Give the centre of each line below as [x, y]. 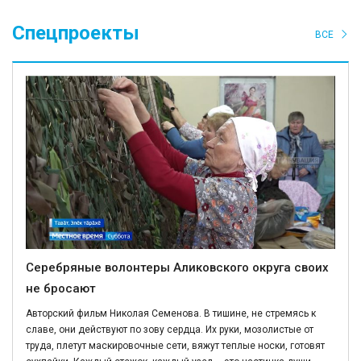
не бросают [61, 289]
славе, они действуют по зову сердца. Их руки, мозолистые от [170, 330]
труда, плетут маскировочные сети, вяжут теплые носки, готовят [175, 346]
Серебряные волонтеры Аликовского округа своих [177, 268]
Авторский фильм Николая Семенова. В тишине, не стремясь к [171, 314]
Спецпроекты [76, 33]
